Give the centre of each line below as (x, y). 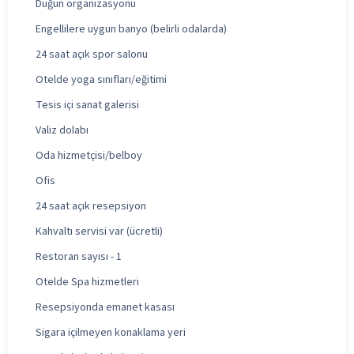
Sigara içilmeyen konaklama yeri (111, 332)
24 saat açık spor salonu (92, 54)
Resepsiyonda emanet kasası (105, 307)
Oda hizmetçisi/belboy (89, 155)
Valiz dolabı (62, 130)
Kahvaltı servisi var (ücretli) (99, 231)
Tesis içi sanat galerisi (87, 105)
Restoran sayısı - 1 (79, 256)
